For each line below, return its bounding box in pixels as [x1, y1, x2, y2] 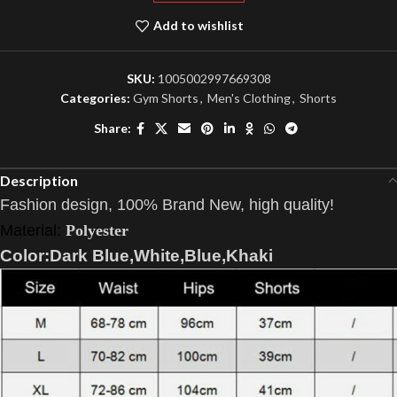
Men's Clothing [207, 90, 291, 105]
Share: [94, 121, 131, 136]
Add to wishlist [152, 18, 244, 34]
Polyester [66, 221, 128, 239]
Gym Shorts [133, 90, 198, 105]
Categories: [60, 90, 130, 105]
